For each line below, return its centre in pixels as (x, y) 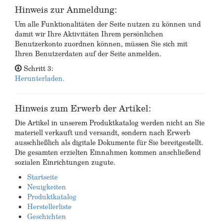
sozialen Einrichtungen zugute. (65, 162)
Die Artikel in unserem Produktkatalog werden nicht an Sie (110, 123)
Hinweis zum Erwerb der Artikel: (83, 108)
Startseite (42, 177)
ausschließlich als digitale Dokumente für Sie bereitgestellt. (109, 143)
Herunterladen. (40, 78)
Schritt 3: (37, 69)
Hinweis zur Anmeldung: (66, 10)
